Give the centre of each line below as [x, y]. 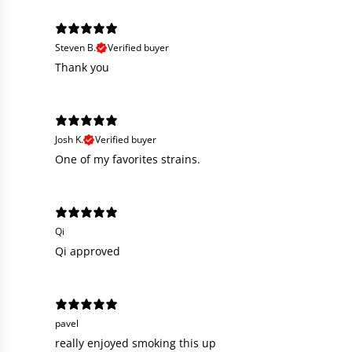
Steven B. [75, 48]
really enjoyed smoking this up [136, 343]
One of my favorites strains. [128, 159]
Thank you [82, 67]
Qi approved [88, 251]
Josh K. [69, 139]
